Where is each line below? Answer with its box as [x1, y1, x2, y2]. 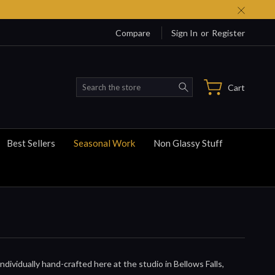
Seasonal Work [74, 137, 135, 149]
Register [212, 27, 245, 38]
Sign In [171, 27, 198, 38]
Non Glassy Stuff [153, 137, 223, 149]
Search [192, 79, 219, 90]
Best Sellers [7, 137, 55, 149]
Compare [115, 27, 150, 38]
